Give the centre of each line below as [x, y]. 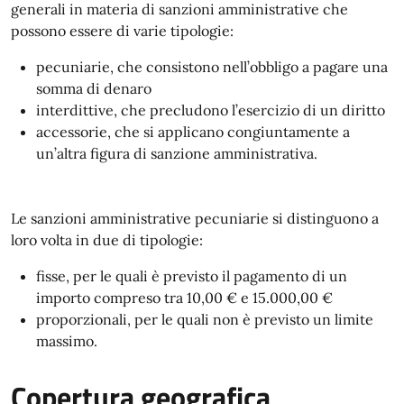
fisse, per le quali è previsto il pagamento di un [192, 276]
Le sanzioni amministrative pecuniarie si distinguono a [195, 218]
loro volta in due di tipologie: [107, 240]
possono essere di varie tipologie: [122, 31]
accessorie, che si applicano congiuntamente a [193, 132]
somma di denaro [94, 88]
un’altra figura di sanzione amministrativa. [177, 153]
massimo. [67, 341]
